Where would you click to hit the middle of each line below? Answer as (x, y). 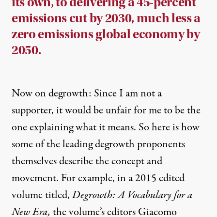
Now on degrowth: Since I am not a (87, 94)
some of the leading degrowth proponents (98, 145)
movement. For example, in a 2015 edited (98, 178)
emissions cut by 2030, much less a (106, 18)
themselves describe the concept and (87, 162)
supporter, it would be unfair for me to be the (106, 111)
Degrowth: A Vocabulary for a (132, 195)
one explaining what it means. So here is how (106, 128)
